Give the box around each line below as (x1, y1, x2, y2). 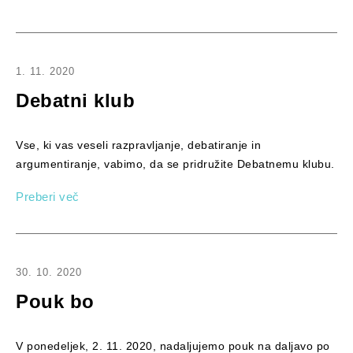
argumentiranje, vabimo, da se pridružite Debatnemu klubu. (16, 158, 335, 171)
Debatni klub (16, 90, 135, 112)
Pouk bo (16, 291, 95, 313)
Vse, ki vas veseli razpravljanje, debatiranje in (16, 139, 261, 152)
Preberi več (16, 190, 80, 204)
